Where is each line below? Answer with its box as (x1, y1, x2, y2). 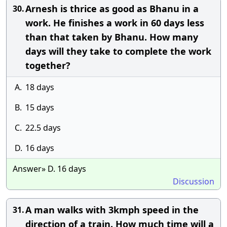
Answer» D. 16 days (13, 163, 86, 174)
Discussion (173, 176, 214, 187)
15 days (25, 102, 54, 113)
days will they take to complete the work (25, 45, 211, 57)
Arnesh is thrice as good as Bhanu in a (25, 3, 199, 15)
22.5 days (25, 122, 61, 133)
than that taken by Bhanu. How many (25, 31, 198, 43)
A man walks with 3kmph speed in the (25, 204, 199, 216)
